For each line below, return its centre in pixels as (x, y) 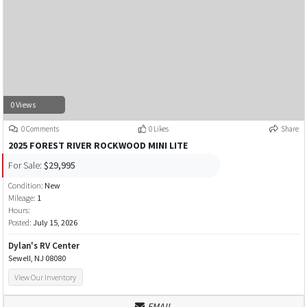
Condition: (26, 186)
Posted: (20, 223)
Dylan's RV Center (44, 246)
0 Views (23, 104)
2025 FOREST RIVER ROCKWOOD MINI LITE (98, 146)
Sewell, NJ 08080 (37, 258)
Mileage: (22, 198)
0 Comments (39, 129)
